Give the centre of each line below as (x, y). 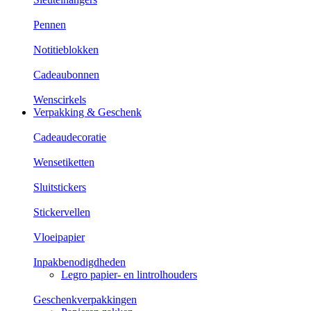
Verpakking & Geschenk (87, 112)
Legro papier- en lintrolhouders (129, 275)
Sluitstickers (60, 187)
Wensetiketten (64, 162)
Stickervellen (62, 212)
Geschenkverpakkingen (85, 300)
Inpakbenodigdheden (79, 262)
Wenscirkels (60, 100)
